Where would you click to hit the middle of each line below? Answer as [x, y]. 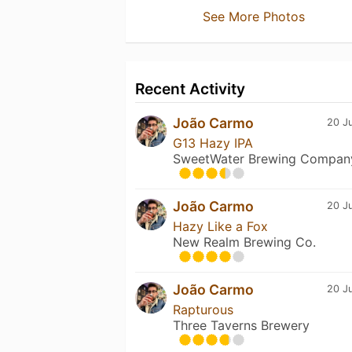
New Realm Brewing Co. [244, 242]
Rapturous [203, 309]
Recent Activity [190, 88]
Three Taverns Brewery [241, 325]
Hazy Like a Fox [220, 226]
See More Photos [253, 16]
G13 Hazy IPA [213, 143]
